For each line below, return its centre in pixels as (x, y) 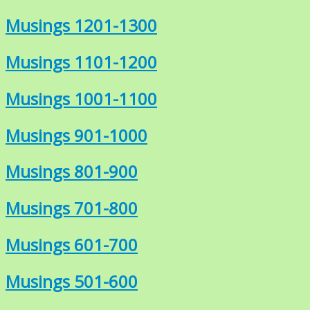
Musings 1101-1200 (81, 62)
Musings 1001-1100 (81, 98)
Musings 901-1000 (76, 135)
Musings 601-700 (72, 245)
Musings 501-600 (72, 282)
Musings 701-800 (72, 208)
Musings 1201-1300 (81, 25)
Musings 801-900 (72, 172)
